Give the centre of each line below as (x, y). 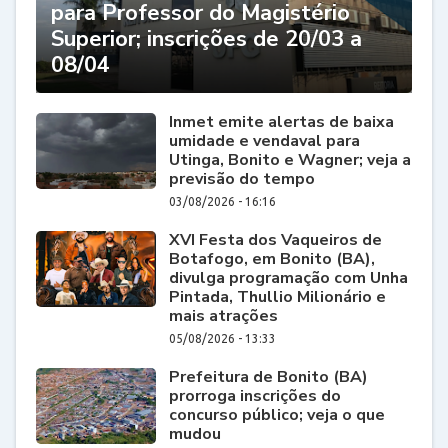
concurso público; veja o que (277, 414)
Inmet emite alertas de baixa (281, 121)
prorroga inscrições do (255, 395)
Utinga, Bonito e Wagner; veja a (290, 159)
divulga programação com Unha (288, 277)
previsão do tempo (242, 178)
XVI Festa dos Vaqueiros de (275, 239)
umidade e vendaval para (264, 140)
